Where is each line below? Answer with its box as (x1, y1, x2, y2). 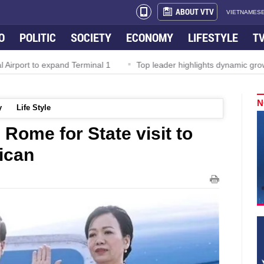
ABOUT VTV (176, 6, 214, 17)
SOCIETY (71, 29, 111, 45)
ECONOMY (126, 29, 173, 45)
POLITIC (19, 29, 56, 45)
